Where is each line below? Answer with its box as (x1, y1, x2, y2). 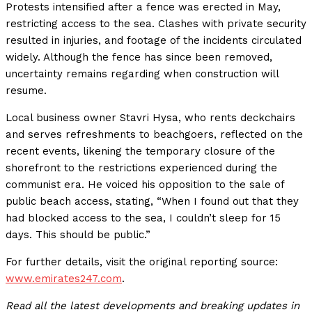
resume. (6, 84, 47, 97)
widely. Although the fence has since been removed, (6, 50, 272, 63)
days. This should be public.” (6, 228, 150, 241)
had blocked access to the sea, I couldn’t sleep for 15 (6, 211, 281, 224)
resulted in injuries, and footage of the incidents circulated (6, 33, 302, 47)
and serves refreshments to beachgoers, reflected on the (6, 127, 303, 141)
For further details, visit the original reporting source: (6, 255, 278, 268)
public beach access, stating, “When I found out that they (6, 194, 299, 208)
